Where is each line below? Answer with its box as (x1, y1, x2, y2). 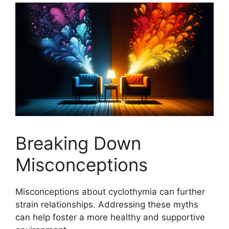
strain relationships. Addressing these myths (15, 199, 198, 210)
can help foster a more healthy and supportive (15, 212, 205, 223)
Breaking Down (15, 132, 141, 154)
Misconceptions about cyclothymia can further (15, 187, 205, 197)
